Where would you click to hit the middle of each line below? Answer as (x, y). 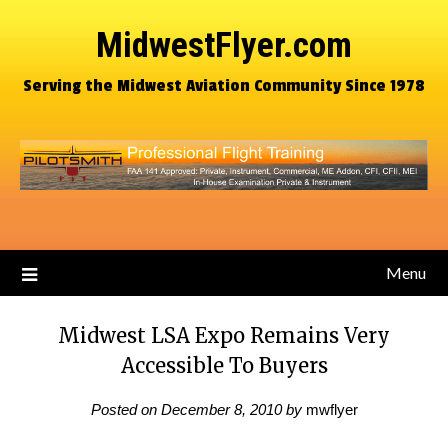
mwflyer (331, 409)
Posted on (125, 409)
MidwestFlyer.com (224, 45)
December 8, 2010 (221, 409)
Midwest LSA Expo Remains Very (224, 335)
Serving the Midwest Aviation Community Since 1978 (224, 85)
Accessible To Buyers (224, 365)
